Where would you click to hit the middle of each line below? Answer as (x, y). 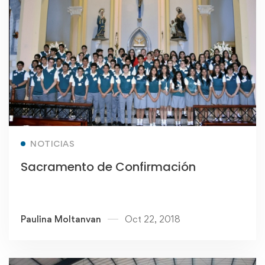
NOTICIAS (52, 143)
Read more (127, 137)
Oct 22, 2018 (153, 219)
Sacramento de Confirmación (108, 167)
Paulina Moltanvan (61, 219)
